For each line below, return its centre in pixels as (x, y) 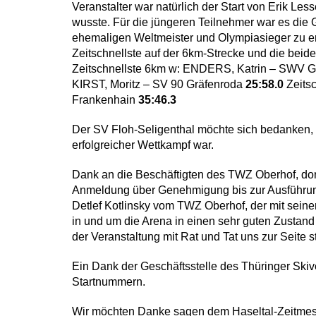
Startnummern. (109, 282)
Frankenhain (105, 100)
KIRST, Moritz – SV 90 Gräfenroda (159, 84)
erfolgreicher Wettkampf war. (143, 145)
